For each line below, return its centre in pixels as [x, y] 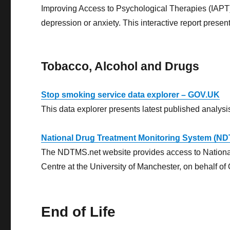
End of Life [79, 212]
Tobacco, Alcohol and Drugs [120, 66]
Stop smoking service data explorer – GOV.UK [131, 95]
